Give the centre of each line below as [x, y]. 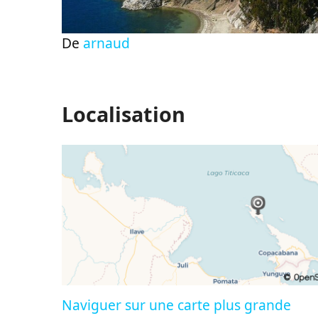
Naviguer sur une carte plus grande [176, 305]
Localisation [124, 114]
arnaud [106, 43]
